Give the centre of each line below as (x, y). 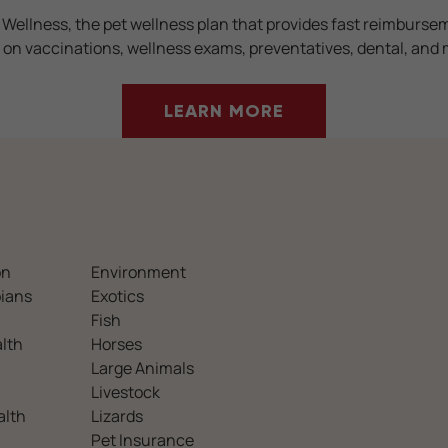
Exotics (117, 296)
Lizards (116, 416)
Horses (116, 344)
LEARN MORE (224, 111)
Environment (138, 272)
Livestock (125, 392)
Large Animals (142, 368)
